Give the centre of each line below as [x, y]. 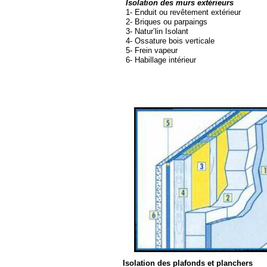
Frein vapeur [155, 50]
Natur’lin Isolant [160, 31]
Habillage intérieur [164, 60]
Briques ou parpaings [170, 22]
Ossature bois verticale [173, 41]
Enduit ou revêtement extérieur [187, 12]
